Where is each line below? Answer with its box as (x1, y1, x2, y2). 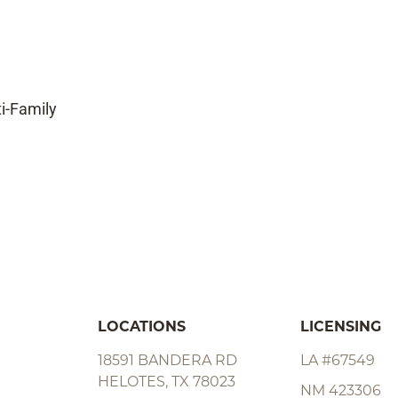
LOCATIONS (98, 321, 186, 335)
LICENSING (300, 321, 381, 335)
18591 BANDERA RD (98, 354, 237, 370)
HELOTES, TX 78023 (98, 376, 235, 391)
